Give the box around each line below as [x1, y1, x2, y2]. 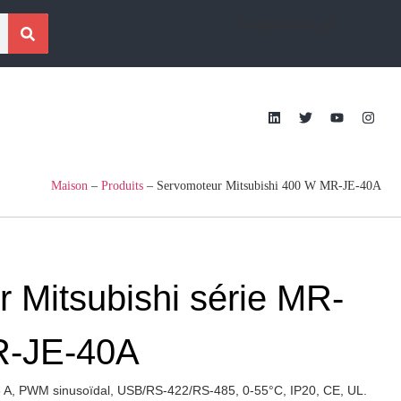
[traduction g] [239, 15, 334, 33]
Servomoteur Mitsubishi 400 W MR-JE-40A [157, 179, 381, 192]
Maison [51, 179, 88, 192]
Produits [101, 179, 143, 192]
